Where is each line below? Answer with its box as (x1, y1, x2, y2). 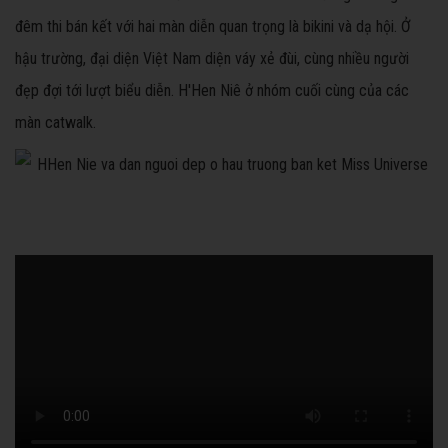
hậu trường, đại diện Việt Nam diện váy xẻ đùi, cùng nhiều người (15, 49, 409, 69)
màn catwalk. (15, 113, 96, 133)
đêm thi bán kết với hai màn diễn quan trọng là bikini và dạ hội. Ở (15, 17, 411, 37)
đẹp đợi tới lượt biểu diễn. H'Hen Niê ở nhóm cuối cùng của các (15, 81, 409, 101)
